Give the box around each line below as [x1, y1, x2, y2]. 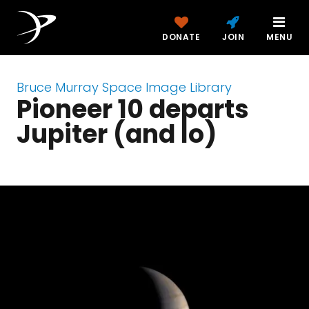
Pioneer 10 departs [17, 92, 249, 127]
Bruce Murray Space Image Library [17, 79, 232, 96]
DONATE [162, 31, 200, 43]
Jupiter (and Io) [17, 117, 217, 152]
